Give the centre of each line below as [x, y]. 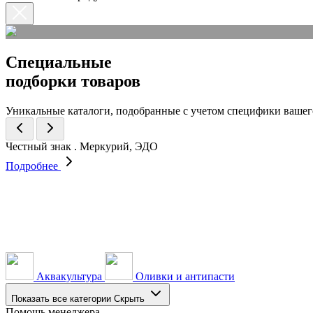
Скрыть [129, 298]
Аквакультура [69, 276]
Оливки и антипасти [185, 276]
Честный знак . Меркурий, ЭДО [82, 146]
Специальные [59, 62]
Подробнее [33, 166]
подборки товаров [73, 81]
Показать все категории [61, 298]
